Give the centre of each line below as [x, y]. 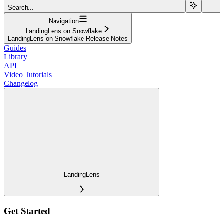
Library [15, 56]
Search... [21, 7]
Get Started [27, 211]
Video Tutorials [28, 74]
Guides [15, 48]
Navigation [63, 21]
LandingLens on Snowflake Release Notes [68, 38]
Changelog [21, 83]
